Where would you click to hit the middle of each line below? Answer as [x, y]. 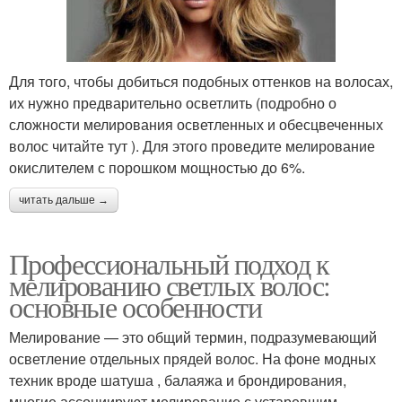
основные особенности [135, 306]
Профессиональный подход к [169, 263]
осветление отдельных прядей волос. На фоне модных [192, 358]
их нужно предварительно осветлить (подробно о [173, 102]
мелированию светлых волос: [170, 284]
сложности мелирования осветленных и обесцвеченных [196, 124]
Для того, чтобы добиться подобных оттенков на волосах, [201, 81]
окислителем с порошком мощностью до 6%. [157, 167]
